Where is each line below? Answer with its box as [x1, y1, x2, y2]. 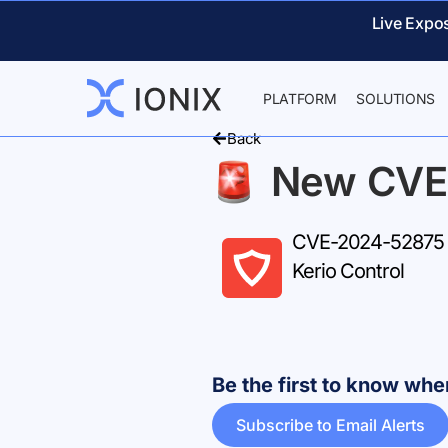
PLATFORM [263, 90, 337, 107]
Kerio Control [292, 259, 404, 283]
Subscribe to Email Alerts [236, 415, 425, 435]
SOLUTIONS [356, 90, 436, 107]
